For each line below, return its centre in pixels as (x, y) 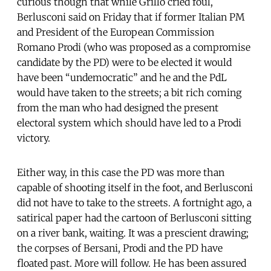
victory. (35, 138)
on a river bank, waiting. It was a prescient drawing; (133, 233)
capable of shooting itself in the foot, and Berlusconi (135, 187)
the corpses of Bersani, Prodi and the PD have (120, 248)
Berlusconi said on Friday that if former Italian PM (131, 17)
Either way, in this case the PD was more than (121, 172)
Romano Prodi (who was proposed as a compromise (134, 47)
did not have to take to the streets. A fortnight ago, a (134, 202)
